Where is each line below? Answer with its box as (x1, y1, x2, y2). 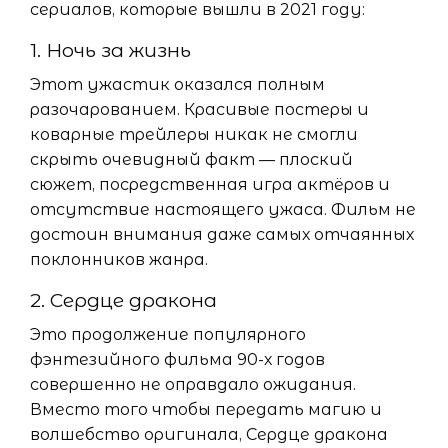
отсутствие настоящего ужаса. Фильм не (30, 200, 416, 220)
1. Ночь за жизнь (30, 39, 191, 63)
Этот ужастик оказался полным (30, 75, 325, 95)
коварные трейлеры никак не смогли (30, 125, 358, 145)
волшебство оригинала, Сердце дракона (30, 425, 388, 445)
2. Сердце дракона (30, 289, 217, 313)
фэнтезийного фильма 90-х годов (30, 350, 325, 370)
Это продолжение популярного (30, 325, 306, 345)
